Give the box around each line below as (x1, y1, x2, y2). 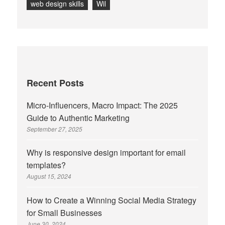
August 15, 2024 (27, 172, 72, 181)
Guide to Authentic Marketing (27, 111, 130, 124)
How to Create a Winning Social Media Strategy (27, 194, 197, 206)
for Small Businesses (27, 206, 102, 218)
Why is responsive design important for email (27, 147, 186, 159)
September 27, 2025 (27, 124, 83, 133)
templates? (27, 159, 66, 171)
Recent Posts (27, 76, 84, 89)
